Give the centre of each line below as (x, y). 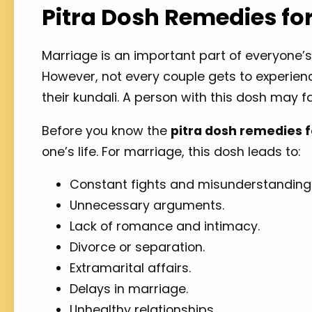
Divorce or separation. (139, 247)
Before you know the (106, 130)
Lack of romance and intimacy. (165, 226)
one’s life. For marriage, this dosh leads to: (171, 151)
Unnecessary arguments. (147, 205)
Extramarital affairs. (132, 268)
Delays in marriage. (129, 289)
